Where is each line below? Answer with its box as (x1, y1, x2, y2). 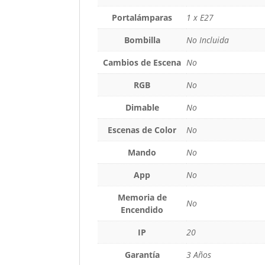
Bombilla (124, 34, 160, 46)
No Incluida (186, 34, 230, 46)
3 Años (186, 248, 212, 260)
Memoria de (117, 191, 167, 203)
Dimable (125, 101, 159, 113)
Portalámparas (112, 11, 173, 23)
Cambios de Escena (103, 56, 182, 68)
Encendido (121, 203, 164, 215)
